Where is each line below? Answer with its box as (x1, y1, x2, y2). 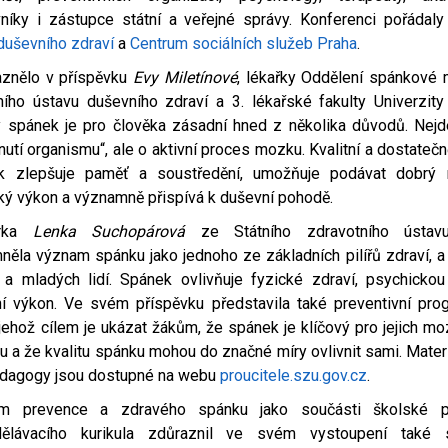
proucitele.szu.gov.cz (220, 366, 368, 386)
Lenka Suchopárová (32, 222, 186, 242)
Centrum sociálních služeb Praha (130, 34, 358, 54)
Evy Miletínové (133, 68, 237, 88)
